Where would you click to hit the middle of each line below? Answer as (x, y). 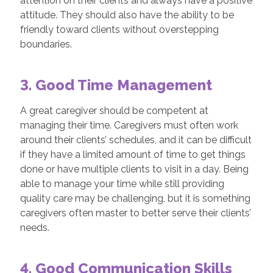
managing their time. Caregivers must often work (129, 125)
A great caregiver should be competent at (114, 111)
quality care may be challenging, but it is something (135, 198)
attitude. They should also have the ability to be (127, 15)
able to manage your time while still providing (122, 184)
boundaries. (47, 44)
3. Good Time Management (118, 85)
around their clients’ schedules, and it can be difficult (136, 140)
